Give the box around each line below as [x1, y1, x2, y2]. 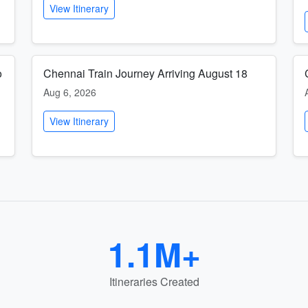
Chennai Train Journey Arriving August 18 [43, 65, 247, 81]
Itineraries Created [109, 274, 199, 289]
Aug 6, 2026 [43, 85, 96, 99]
